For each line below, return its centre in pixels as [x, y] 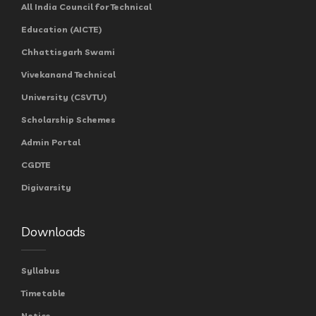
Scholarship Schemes [68, 120]
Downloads [53, 232]
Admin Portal [51, 142]
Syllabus [41, 271]
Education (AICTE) [61, 29]
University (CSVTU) [64, 97]
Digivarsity [46, 187]
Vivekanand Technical [68, 74]
